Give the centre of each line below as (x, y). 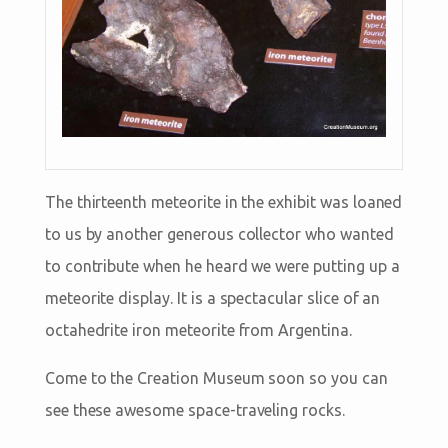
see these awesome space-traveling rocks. (194, 409)
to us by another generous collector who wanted (219, 233)
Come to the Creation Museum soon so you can (216, 377)
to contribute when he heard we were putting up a (222, 265)
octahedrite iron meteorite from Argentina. (198, 329)
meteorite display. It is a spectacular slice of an (212, 297)
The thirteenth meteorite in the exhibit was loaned (223, 201)
